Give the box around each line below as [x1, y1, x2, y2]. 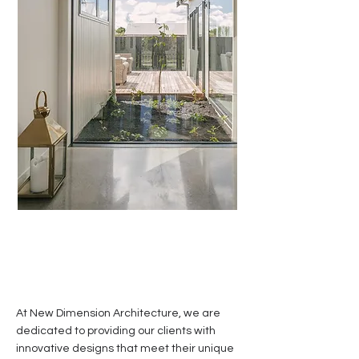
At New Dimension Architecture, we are [16, 308, 220, 319]
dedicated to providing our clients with [16, 325, 216, 337]
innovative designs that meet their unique [16, 343, 234, 354]
